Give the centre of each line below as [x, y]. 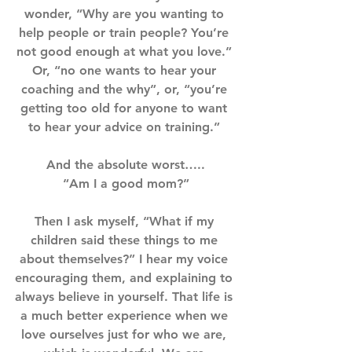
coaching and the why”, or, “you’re [126, 89]
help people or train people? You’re [126, 33]
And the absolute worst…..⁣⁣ [126, 165]
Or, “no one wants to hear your [126, 70]
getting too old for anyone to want [126, 108]
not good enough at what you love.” [126, 51]
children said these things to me [126, 240]
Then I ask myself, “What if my [126, 221]
